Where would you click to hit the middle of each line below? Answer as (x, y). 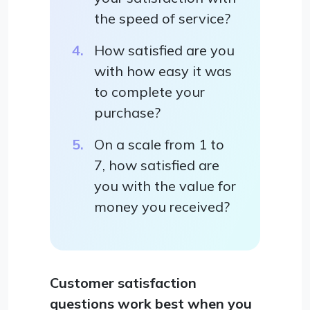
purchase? (127, 112)
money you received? (162, 206)
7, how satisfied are (157, 165)
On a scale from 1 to (159, 144)
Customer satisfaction (123, 282)
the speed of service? (162, 18)
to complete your (149, 91)
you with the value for (165, 185)
